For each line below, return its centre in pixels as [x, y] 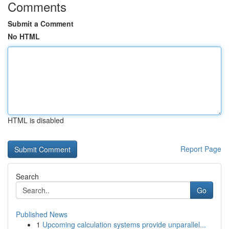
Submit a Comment [41, 24]
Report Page [201, 149]
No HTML [24, 36]
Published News [42, 214]
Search [27, 176]
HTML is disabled [36, 120]
